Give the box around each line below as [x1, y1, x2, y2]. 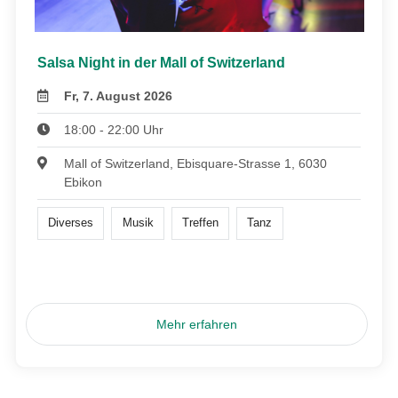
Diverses [48, 216, 94, 230]
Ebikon [64, 175, 103, 190]
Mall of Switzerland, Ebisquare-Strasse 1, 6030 [64, 156, 328, 171]
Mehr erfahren [156, 316, 238, 331]
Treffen [181, 216, 219, 230]
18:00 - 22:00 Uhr [64, 123, 164, 138]
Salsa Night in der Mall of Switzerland [37, 55, 285, 71]
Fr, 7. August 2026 [64, 89, 173, 104]
